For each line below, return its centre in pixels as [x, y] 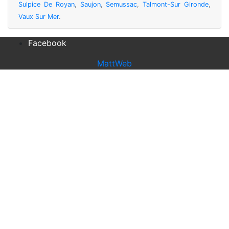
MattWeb [114, 64]
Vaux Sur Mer [39, 17]
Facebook [47, 43]
